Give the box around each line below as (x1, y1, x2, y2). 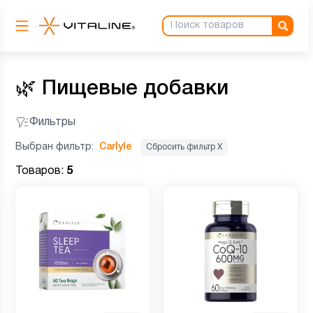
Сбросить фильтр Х (146, 143, 222, 151)
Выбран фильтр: (15, 143, 96, 152)
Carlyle (99, 143, 132, 152)
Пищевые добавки (42, 80, 228, 99)
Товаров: (15, 166, 66, 176)
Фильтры (29, 117, 75, 127)
